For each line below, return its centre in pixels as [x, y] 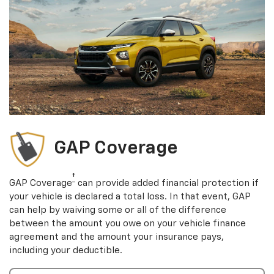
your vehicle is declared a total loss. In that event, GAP [130, 197]
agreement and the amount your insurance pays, [117, 237]
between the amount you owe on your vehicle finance [128, 224]
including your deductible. [66, 251]
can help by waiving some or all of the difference [118, 210]
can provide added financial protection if [167, 183]
